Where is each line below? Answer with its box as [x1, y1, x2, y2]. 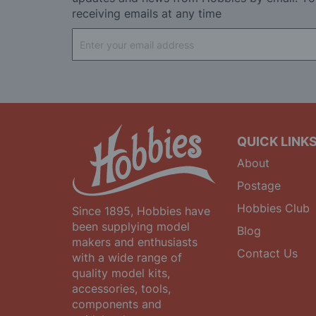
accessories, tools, [72, 281, 171, 296]
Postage [237, 178, 281, 193]
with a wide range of [72, 250, 182, 265]
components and [72, 297, 162, 311]
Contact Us [237, 246, 298, 260]
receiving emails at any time [72, 6, 221, 20]
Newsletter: [71, 85, 124, 97]
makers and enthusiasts [72, 235, 197, 249]
